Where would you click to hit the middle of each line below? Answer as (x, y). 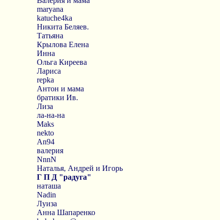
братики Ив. (57, 97)
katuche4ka (54, 18)
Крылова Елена (63, 44)
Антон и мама (60, 89)
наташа (49, 186)
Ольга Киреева (62, 62)
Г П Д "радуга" (64, 177)
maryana (50, 9)
